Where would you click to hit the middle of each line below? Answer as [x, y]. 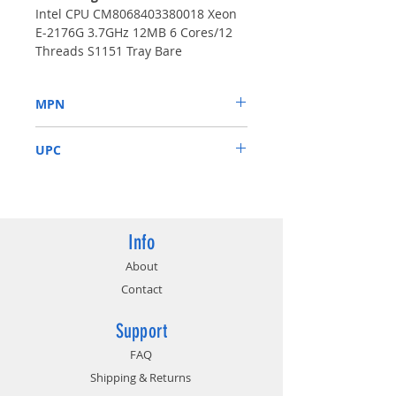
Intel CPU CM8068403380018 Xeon [136, 13]
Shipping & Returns [141, 377]
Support [141, 331]
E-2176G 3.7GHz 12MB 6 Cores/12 [134, 32]
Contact [141, 289]
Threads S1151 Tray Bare [109, 50]
